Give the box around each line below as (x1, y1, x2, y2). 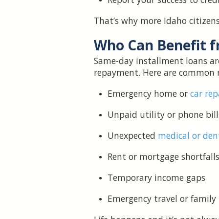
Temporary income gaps (108, 172, 205, 184)
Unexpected (108, 130, 158, 142)
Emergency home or (108, 88, 190, 100)
